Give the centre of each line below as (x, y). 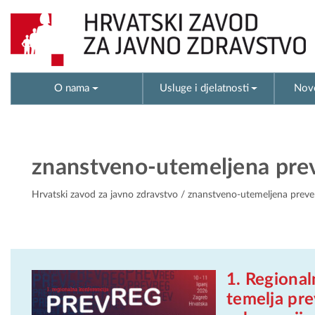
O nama (72, 88)
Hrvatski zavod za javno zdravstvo (105, 195)
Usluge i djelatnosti (204, 88)
